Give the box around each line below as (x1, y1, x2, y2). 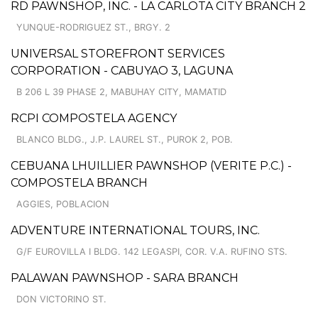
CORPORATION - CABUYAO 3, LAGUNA (11, 63, 233, 77)
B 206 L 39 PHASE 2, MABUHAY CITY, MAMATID (16, 86, 226, 97)
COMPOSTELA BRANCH (11, 175, 148, 190)
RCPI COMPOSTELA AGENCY (11, 111, 177, 125)
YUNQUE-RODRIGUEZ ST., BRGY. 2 (16, 21, 170, 33)
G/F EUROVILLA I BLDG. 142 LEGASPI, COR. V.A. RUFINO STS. (16, 246, 287, 257)
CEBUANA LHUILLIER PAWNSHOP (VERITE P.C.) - (11, 158, 292, 172)
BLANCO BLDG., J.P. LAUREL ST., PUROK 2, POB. (16, 133, 233, 145)
